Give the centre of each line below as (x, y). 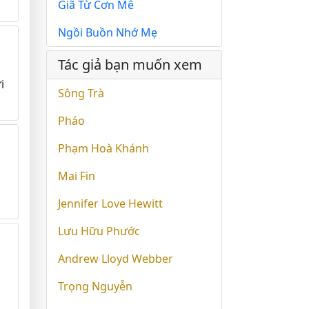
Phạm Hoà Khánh (103, 148)
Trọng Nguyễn (95, 286)
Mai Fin (77, 176)
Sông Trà (81, 93)
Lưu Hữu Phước (99, 231)
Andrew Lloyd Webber (116, 259)
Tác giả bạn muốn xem (130, 64)
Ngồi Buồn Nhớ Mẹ (108, 32)
